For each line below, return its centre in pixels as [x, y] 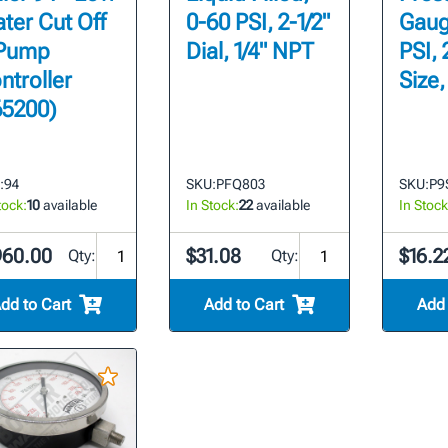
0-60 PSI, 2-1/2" [258, 23]
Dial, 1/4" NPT [250, 52]
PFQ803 [241, 184]
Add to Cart [243, 305]
